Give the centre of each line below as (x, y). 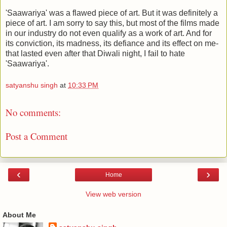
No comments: (33, 112)
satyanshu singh (32, 85)
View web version (113, 194)
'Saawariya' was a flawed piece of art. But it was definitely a (112, 13)
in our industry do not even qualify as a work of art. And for (109, 33)
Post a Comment (36, 136)
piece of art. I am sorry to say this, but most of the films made (112, 23)
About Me (19, 215)
